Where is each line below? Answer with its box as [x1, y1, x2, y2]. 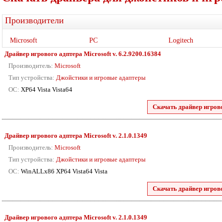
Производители [5, 15, 64, 25]
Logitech [168, 37, 193, 44]
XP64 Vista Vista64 [19, 86, 72, 93]
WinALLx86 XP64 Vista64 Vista [19, 167, 108, 175]
